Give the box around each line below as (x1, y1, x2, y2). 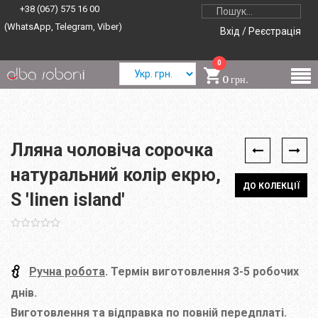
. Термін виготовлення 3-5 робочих (105, 265, 299, 279)
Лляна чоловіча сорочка (11, 140, 213, 160)
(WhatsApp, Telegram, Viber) (4, 21, 122, 32)
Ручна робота (29, 265, 105, 279)
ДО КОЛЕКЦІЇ (243, 181, 300, 191)
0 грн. (221, 73, 248, 86)
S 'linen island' (11, 190, 125, 210)
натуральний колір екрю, (11, 165, 221, 185)
